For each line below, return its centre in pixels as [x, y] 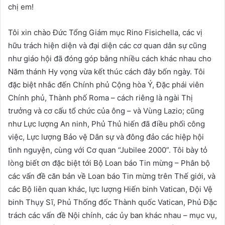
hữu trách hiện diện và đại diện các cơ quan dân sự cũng [107, 45]
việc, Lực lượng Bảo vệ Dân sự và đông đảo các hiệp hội [106, 137]
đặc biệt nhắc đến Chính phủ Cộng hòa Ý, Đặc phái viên [106, 84]
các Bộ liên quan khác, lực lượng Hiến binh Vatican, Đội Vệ [110, 189]
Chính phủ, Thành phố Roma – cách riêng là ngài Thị [100, 97]
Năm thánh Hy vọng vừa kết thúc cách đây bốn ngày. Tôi [106, 71]
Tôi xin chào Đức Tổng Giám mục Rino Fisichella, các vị [105, 32]
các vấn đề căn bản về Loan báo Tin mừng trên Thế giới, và [112, 176]
